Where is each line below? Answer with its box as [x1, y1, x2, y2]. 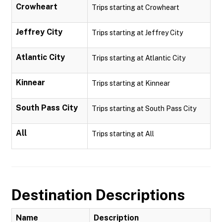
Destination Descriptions [11, 186, 185, 204]
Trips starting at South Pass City [92, 105, 196, 112]
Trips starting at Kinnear [92, 79, 170, 87]
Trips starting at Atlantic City [92, 54, 185, 62]
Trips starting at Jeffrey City [92, 29, 183, 37]
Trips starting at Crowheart [92, 3, 179, 11]
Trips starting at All [92, 130, 154, 138]
